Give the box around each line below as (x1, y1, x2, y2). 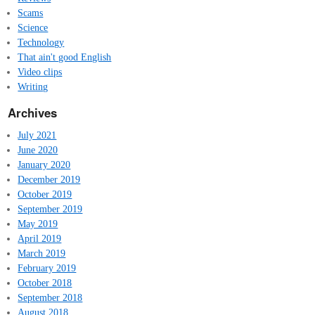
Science (18, 21, 49, 33)
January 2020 (18, 158, 71, 170)
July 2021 (18, 129, 57, 141)
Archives (8, 104, 57, 122)
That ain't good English (18, 51, 112, 63)
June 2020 (18, 143, 58, 155)
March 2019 (18, 247, 66, 259)
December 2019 (18, 173, 81, 185)
